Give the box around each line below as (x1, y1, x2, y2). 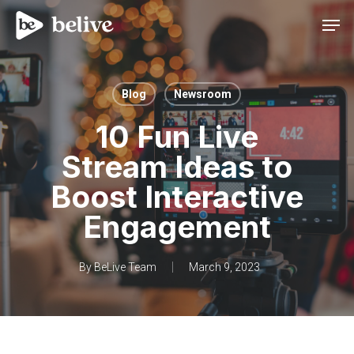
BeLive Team (93, 261, 156, 273)
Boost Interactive (51, 179, 303, 215)
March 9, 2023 (188, 261, 260, 273)
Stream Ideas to (62, 149, 292, 185)
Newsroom (174, 88, 232, 100)
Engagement (83, 209, 271, 245)
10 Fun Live (96, 119, 258, 155)
